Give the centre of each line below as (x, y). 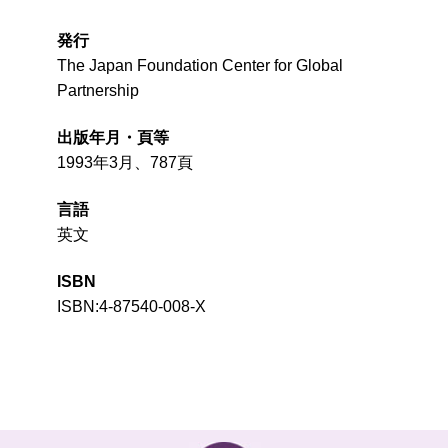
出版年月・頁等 (112, 137)
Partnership (97, 90)
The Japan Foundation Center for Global (199, 65)
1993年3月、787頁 (124, 162)
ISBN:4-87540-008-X (131, 306)
